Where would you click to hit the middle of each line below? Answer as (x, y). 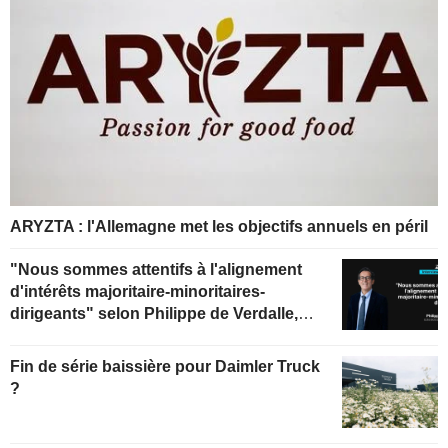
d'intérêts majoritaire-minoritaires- (137, 291)
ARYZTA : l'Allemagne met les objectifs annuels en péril (219, 226)
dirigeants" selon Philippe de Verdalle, (154, 313)
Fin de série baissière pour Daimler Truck (165, 367)
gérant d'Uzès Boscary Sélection (134, 335)
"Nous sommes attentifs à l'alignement (156, 269)
